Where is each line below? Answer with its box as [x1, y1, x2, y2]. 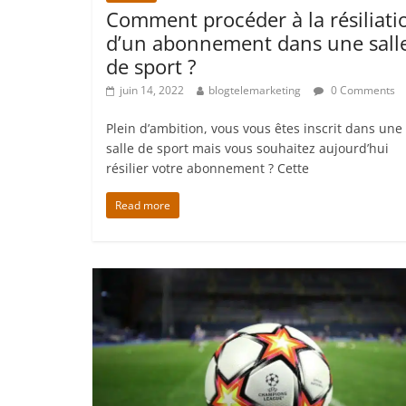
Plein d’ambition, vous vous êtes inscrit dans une [106, 120, 402, 138]
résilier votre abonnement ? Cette [106, 159, 309, 178]
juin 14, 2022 [120, 82, 184, 99]
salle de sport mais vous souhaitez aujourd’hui [106, 140, 389, 158]
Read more [115, 198, 170, 214]
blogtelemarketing [208, 82, 301, 99]
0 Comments [328, 82, 395, 99]
